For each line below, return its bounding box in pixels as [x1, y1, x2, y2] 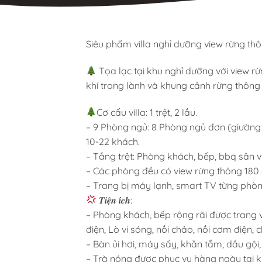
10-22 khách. [86, 135, 140, 147]
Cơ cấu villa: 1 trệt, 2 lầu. [96, 106, 198, 118]
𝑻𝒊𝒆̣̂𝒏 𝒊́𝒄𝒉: [96, 194, 133, 206]
